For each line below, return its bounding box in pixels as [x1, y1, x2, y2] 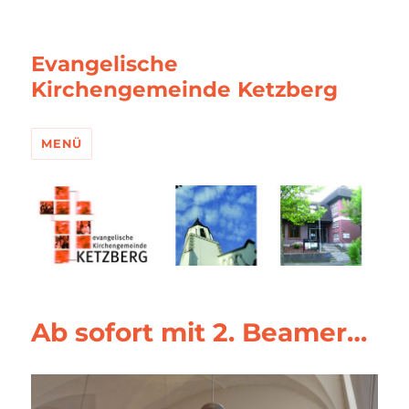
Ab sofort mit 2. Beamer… [31, 317, 368, 349]
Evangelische [31, 51, 179, 77]
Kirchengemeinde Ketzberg [31, 77, 339, 102]
